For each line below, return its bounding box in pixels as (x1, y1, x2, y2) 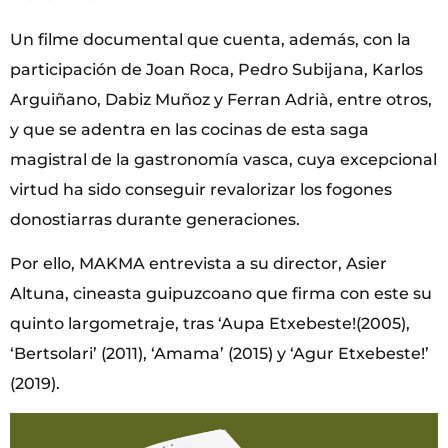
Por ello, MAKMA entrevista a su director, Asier (10, 253, 387, 273)
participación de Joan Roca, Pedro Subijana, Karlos (10, 59, 423, 79)
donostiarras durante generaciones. (10, 209, 300, 229)
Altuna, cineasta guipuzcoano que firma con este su (10, 283, 432, 303)
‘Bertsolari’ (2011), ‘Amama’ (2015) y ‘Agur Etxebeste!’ (10, 343, 429, 363)
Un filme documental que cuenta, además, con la (10, 29, 411, 49)
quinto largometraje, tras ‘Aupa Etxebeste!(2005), (10, 313, 410, 333)
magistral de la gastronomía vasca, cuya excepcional (10, 149, 437, 169)
